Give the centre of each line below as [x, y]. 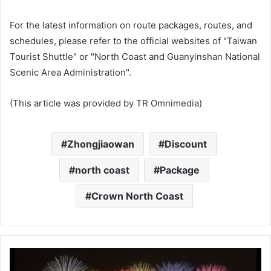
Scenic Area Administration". [70, 72]
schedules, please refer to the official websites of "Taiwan [133, 41]
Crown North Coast [137, 196]
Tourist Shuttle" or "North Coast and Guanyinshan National [135, 56]
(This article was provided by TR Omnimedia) [106, 103]
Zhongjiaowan [101, 144]
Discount [186, 144]
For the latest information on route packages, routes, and [131, 25]
